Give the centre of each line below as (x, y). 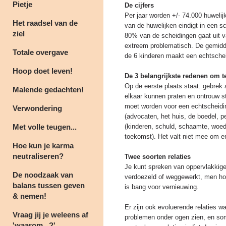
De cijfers (140, 5)
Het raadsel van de (45, 23)
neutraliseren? (38, 156)
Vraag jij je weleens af (50, 215)
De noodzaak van (43, 175)
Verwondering (37, 108)
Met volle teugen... (45, 127)
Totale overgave (40, 52)
